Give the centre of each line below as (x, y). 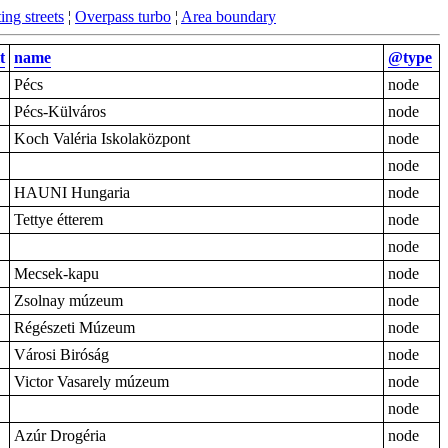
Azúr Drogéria (60, 435)
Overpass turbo (123, 16)
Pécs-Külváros (60, 111)
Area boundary (228, 16)
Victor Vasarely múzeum (91, 381)
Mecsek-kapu (56, 273)
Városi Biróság (61, 354)
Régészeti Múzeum (74, 327)
